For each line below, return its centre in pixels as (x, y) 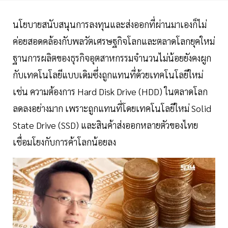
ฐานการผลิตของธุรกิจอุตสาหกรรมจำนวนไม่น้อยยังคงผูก (112, 58)
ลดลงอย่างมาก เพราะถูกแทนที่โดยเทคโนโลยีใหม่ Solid (112, 108)
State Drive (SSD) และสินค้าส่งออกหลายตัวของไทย (105, 125)
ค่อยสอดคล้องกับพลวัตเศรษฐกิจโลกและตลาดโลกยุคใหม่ (114, 41)
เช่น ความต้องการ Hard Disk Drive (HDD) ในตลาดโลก (110, 92)
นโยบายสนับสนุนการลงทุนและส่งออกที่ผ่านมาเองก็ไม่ (110, 24)
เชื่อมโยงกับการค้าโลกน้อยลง (65, 142)
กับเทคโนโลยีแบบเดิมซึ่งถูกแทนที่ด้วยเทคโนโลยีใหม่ (108, 75)
